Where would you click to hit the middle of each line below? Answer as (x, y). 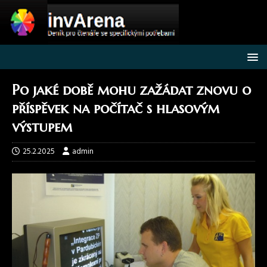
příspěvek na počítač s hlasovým (116, 108)
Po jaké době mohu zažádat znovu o (131, 90)
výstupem (44, 127)
